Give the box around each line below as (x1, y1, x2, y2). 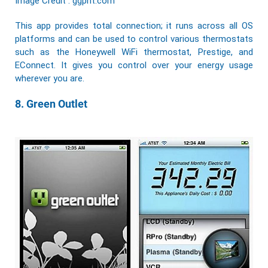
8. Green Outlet (15, 98, 87, 111)
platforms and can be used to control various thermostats (15, 33, 253, 45)
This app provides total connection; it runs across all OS (15, 20, 253, 32)
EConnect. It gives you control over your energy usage (15, 60, 253, 71)
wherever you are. (15, 73, 84, 84)
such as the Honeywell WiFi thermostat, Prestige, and (15, 47, 253, 58)
